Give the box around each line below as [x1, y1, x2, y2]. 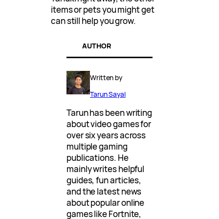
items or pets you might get [51, 3, 154, 15]
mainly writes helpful [66, 163, 145, 175]
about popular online [66, 197, 145, 209]
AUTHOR [82, 41, 111, 51]
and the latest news [66, 186, 142, 197]
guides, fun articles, [66, 175, 142, 186]
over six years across [66, 130, 146, 141]
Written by [90, 73, 123, 83]
